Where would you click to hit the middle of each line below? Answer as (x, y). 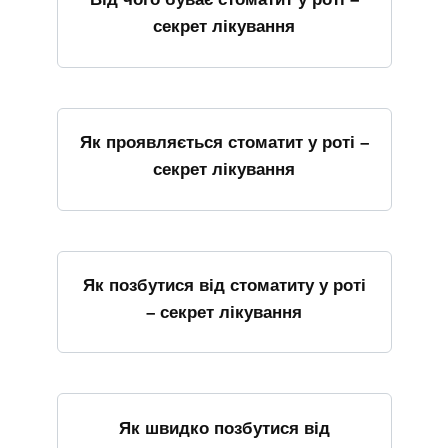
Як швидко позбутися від (224, 428)
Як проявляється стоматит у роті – (224, 142)
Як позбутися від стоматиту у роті (224, 285)
